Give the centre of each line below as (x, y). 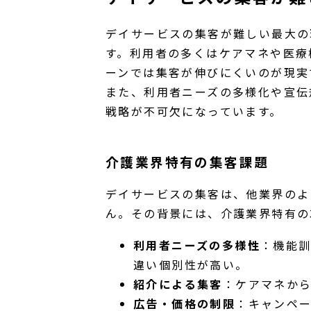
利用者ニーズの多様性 (197, 245)
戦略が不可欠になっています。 (194, 111)
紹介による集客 (178, 284)
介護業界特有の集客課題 (187, 162)
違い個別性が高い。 (191, 264)
